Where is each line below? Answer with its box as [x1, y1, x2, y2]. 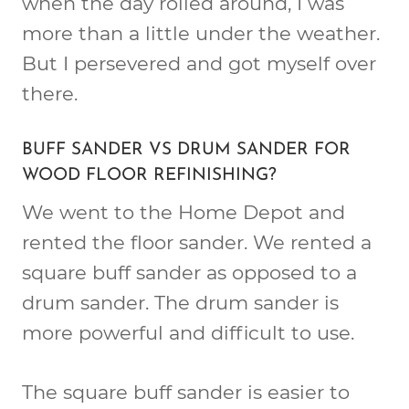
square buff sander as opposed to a [22, 261, 357, 284]
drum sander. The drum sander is [22, 291, 339, 314]
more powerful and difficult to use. [22, 321, 354, 344]
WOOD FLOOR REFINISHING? [22, 166, 277, 184]
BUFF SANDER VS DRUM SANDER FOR [22, 141, 351, 159]
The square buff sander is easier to [22, 381, 350, 404]
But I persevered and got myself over [22, 51, 376, 75]
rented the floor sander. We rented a [22, 231, 372, 254]
